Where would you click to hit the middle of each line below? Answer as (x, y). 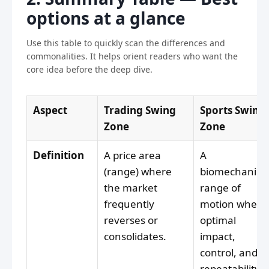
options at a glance (106, 18)
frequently (129, 204)
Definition (59, 156)
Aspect (50, 110)
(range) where (138, 172)
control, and (229, 253)
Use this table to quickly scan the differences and (126, 43)
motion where (234, 204)
